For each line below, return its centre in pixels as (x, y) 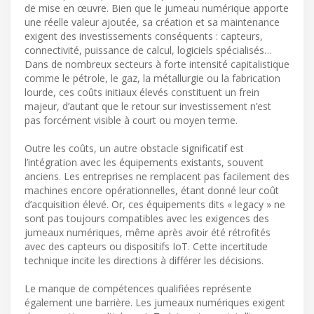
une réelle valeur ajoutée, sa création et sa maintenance (152, 22)
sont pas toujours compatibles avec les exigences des (147, 219)
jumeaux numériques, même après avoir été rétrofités (148, 233)
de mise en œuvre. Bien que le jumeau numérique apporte (157, 8)
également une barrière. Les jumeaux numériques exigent (155, 303)
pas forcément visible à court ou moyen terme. (131, 121)
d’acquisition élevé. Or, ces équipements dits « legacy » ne (155, 205)
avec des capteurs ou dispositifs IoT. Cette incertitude (146, 247)
